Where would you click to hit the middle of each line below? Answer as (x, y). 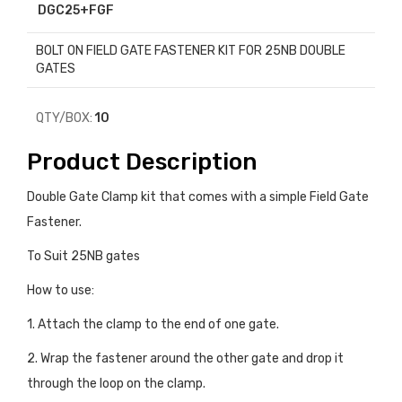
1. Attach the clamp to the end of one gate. (153, 325)
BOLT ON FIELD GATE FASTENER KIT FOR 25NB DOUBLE (191, 51)
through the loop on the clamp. (116, 384)
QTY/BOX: (64, 118)
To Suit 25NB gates (83, 257)
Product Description (142, 162)
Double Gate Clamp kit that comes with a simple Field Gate (198, 197)
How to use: (61, 291)
